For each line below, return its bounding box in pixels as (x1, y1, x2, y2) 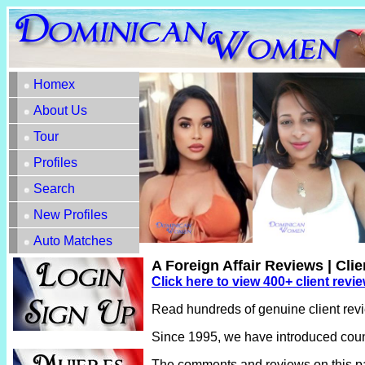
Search (33, 182, 75, 196)
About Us (33, 103, 87, 117)
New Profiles (33, 208, 108, 222)
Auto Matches (33, 234, 112, 248)
